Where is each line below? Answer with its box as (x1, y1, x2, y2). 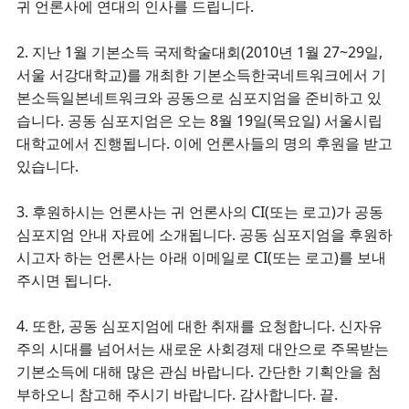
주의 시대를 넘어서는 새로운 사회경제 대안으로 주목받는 (16, 339, 389, 359)
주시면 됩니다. (16, 270, 111, 290)
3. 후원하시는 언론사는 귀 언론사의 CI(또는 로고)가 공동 (16, 202, 383, 222)
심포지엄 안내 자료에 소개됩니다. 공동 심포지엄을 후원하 (16, 225, 393, 245)
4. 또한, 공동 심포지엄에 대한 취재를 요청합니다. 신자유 (16, 316, 383, 336)
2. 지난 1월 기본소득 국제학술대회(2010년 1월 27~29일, (16, 42, 383, 62)
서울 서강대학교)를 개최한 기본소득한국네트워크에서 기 (16, 65, 386, 85)
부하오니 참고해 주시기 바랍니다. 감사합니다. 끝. (16, 384, 338, 404)
